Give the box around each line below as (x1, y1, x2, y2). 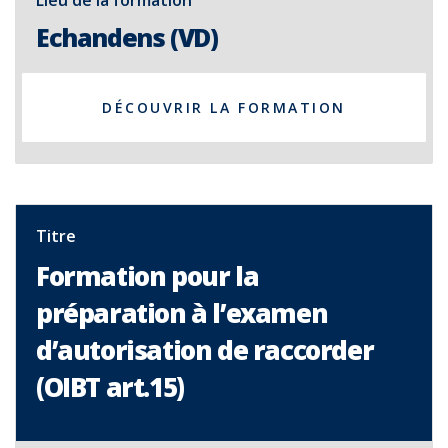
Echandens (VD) (36, 20, 218, 54)
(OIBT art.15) (36, 369, 184, 405)
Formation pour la (36, 258, 259, 294)
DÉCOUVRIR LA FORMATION (102, 98, 346, 117)
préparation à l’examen (36, 295, 328, 331)
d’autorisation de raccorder (36, 332, 374, 368)
